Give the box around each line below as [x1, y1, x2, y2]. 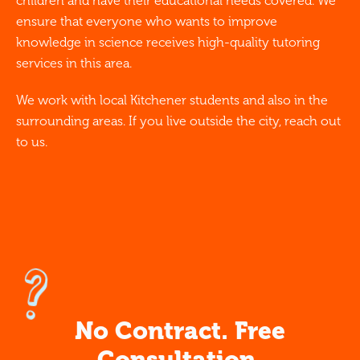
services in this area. [16, 55, 132, 72]
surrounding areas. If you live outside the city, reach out [16, 113, 341, 129]
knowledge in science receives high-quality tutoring [16, 35, 320, 51]
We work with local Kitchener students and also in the [16, 92, 328, 108]
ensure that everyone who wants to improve [16, 14, 277, 30]
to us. [16, 134, 47, 150]
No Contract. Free [75, 317, 285, 346]
